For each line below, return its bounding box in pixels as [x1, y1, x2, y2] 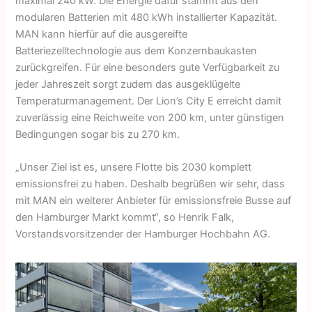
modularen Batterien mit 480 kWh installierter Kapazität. [15, 10, 278, 24]
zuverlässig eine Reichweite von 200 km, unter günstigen [15, 111, 285, 124]
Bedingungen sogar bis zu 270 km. [15, 127, 180, 141]
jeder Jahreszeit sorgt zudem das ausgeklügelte [15, 77, 241, 91]
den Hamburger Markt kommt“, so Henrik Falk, [15, 210, 235, 224]
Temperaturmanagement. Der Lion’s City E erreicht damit [15, 94, 282, 107]
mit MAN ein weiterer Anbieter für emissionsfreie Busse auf [15, 194, 292, 207]
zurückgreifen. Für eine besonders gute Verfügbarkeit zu [15, 61, 280, 74]
